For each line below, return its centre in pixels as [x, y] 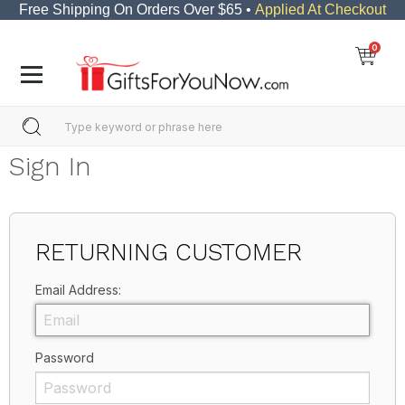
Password [64, 358]
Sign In [50, 167]
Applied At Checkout [320, 9]
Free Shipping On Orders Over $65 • [137, 9]
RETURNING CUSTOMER [168, 253]
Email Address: [78, 290]
